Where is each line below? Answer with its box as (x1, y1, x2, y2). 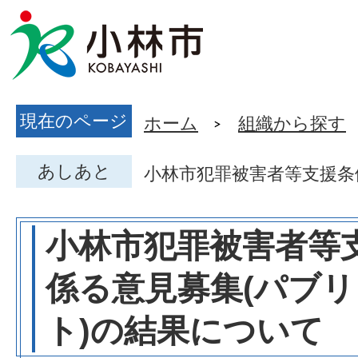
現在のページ (20, 111, 128, 131)
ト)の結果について (46, 312, 324, 349)
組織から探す (238, 113, 346, 133)
